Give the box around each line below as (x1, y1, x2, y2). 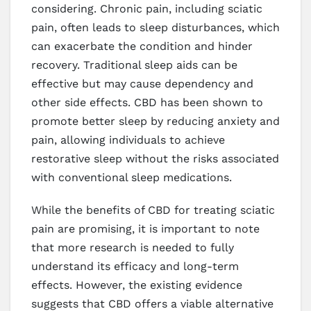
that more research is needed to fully (31, 240, 234, 254)
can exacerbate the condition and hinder (31, 39, 253, 53)
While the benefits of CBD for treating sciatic (31, 203, 275, 217)
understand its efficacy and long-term (31, 259, 239, 273)
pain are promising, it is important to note (31, 221, 260, 235)
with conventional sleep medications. (31, 170, 232, 184)
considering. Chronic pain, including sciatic (31, 1, 262, 15)
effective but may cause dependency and (31, 76, 253, 90)
